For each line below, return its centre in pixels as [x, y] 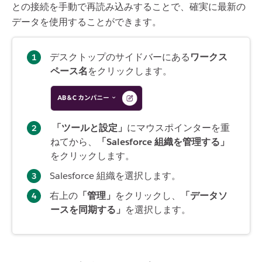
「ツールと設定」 [89, 128]
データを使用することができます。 [87, 22]
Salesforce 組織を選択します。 [115, 176]
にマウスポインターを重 [178, 128]
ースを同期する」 [88, 210]
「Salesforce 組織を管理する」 [163, 142]
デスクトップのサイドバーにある [120, 57]
